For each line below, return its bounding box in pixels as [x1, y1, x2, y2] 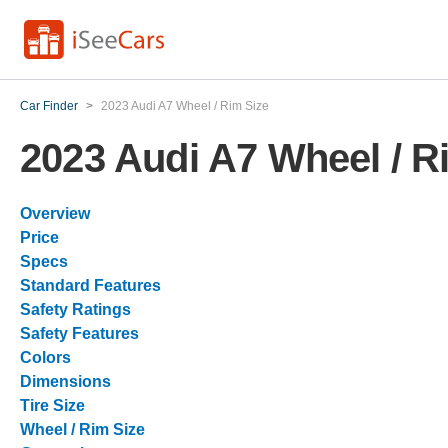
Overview [20, 205, 90, 222]
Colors [20, 349, 71, 366]
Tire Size [20, 397, 85, 414]
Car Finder [20, 99, 78, 113]
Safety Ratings [20, 301, 131, 318]
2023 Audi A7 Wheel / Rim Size [101, 99, 269, 113]
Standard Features [20, 277, 161, 294]
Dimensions [20, 373, 111, 390]
